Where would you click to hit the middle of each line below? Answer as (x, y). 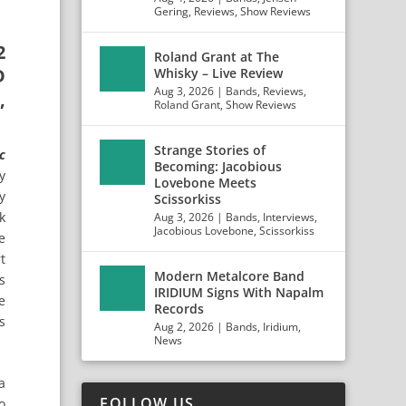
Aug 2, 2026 (184, 327)
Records (179, 309)
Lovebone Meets (206, 183)
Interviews (289, 217)
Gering (172, 11)
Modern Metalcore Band (230, 276)
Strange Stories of (210, 150)
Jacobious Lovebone (204, 231)
